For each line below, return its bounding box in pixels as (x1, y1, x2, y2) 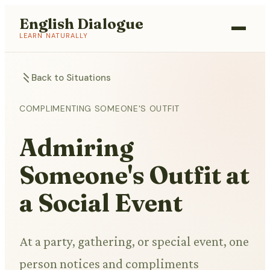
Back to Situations (31, 72, 111, 84)
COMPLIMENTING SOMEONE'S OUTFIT (19, 103, 180, 114)
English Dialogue (19, 15, 143, 33)
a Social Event (19, 188, 183, 218)
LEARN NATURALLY (19, 31, 89, 40)
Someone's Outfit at (19, 160, 250, 190)
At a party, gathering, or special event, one (19, 234, 249, 250)
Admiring (19, 133, 133, 163)
